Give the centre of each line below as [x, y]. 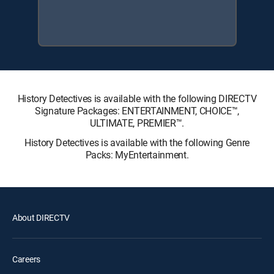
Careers [27, 259]
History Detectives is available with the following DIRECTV [137, 98]
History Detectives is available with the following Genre [137, 143]
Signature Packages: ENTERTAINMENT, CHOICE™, [137, 111]
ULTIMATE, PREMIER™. [137, 123]
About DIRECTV [41, 217]
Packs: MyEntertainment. [137, 155]
